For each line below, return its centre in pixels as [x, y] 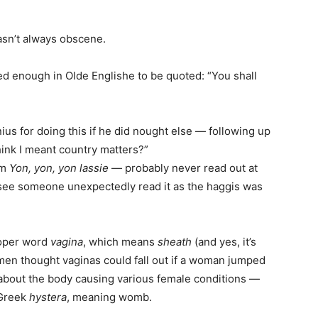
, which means [120, 242]
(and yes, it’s [224, 242]
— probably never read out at [183, 168]
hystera [48, 297]
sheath [175, 242]
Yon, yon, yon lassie [59, 168]
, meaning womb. [109, 297]
